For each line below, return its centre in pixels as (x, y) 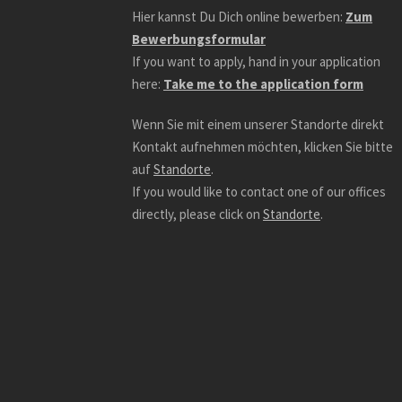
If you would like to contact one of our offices (259, 192)
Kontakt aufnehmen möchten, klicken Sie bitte (262, 147)
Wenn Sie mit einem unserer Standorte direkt (258, 125)
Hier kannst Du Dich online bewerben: (239, 17)
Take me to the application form (263, 84)
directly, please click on (197, 214)
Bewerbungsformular (199, 39)
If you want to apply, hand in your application (256, 62)
